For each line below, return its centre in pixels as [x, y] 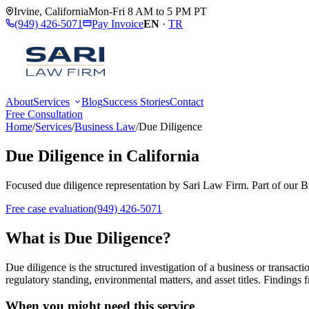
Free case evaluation [50, 208]
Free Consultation [44, 114]
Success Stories [136, 102]
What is [35, 238]
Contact [187, 102]
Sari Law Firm [215, 185]
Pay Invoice [118, 24]
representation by [143, 185]
